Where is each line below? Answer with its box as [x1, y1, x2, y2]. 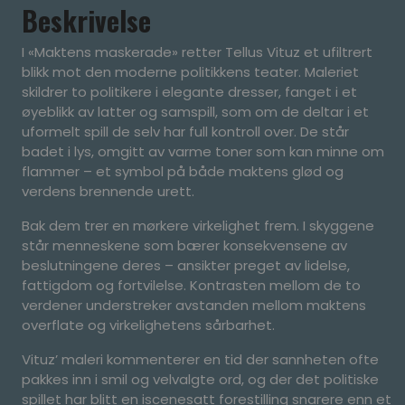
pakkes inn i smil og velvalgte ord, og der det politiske [22, 369, 379, 389]
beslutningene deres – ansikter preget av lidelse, [22, 255, 350, 275]
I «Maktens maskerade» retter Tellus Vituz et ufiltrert [22, 42, 372, 61]
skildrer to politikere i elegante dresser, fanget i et [22, 81, 357, 101]
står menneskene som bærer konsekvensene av [22, 235, 347, 255]
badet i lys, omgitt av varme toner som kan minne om [22, 141, 384, 161]
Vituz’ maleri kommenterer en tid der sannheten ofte [22, 349, 379, 369]
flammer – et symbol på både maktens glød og [22, 161, 344, 181]
